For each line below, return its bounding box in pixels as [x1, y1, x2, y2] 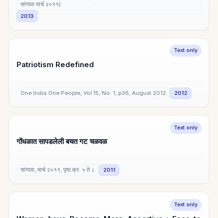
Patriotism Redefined [17, 60, 94, 69]
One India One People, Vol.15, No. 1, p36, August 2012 [20, 89, 166, 96]
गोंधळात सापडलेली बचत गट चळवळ [17, 137, 108, 146]
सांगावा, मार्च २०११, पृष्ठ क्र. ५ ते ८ [20, 166, 95, 174]
